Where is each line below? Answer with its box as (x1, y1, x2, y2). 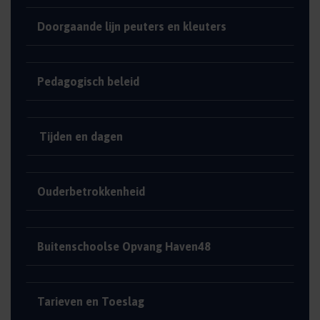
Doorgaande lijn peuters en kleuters (37, 20, 226, 33)
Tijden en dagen (39, 130, 123, 143)
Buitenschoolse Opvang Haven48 (37, 240, 211, 253)
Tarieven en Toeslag (37, 295, 144, 308)
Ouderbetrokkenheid (37, 185, 145, 198)
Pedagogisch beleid (37, 75, 139, 88)
